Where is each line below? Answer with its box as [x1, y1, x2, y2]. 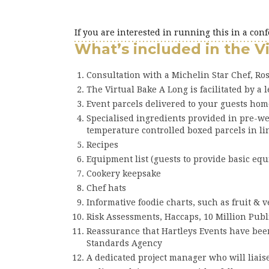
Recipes [86, 139, 118, 150]
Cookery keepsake [86, 168, 161, 178]
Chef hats [86, 183, 126, 193]
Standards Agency [86, 238, 162, 248]
